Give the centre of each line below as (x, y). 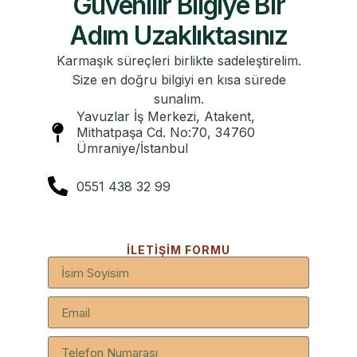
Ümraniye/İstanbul (133, 149)
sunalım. (178, 99)
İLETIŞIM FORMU (178, 250)
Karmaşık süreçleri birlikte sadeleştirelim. (178, 61)
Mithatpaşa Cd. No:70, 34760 (166, 133)
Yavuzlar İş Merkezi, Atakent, (166, 117)
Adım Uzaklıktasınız (178, 36)
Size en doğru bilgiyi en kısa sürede (178, 80)
